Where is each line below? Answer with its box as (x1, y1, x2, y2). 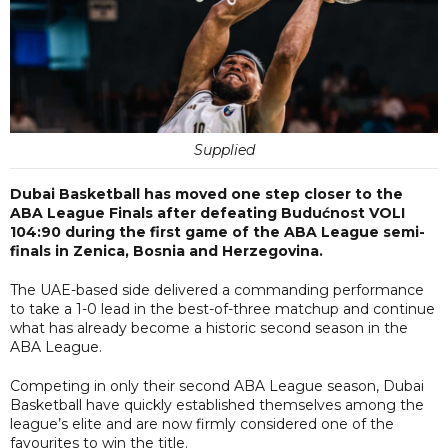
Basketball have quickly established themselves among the (10, 395, 424, 414)
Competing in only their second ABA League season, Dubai (10, 376, 424, 395)
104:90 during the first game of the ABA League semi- (10, 222, 425, 241)
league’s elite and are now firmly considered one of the (10, 414, 394, 433)
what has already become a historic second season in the (10, 318, 408, 337)
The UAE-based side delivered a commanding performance (10, 280, 424, 299)
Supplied (193, 140, 255, 159)
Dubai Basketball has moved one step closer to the (10, 184, 403, 203)
